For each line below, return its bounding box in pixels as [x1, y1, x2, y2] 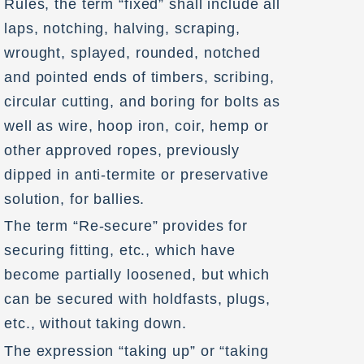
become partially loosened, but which [4, 266, 270, 284]
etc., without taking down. [4, 315, 187, 332]
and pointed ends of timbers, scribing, [4, 68, 275, 85]
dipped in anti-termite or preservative [4, 166, 269, 183]
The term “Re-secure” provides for [4, 218, 249, 235]
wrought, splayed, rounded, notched [4, 44, 261, 61]
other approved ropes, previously [4, 141, 240, 158]
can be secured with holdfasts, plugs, [4, 291, 271, 308]
